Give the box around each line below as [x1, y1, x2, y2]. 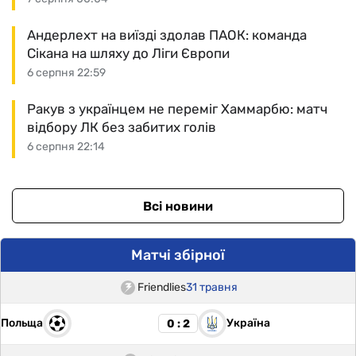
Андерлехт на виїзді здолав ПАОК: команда [27, 27, 307, 44]
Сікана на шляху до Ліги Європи [27, 45, 230, 62]
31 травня [186, 281, 238, 295]
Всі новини [143, 198, 213, 214]
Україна [226, 316, 270, 331]
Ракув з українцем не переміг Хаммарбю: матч [27, 101, 327, 118]
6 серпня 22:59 [27, 66, 106, 80]
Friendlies [137, 281, 186, 295]
